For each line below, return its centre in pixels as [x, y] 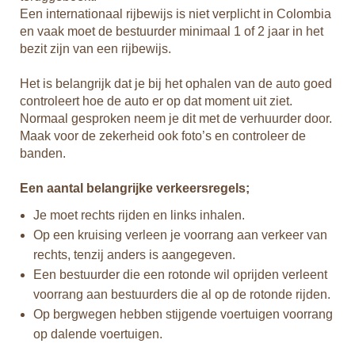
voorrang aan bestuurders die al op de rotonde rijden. [182, 294]
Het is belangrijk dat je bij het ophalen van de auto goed [176, 84]
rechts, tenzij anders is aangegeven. [134, 255]
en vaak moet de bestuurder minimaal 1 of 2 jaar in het [172, 31]
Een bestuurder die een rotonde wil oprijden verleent [180, 275]
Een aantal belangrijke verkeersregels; [135, 188]
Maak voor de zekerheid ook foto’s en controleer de [163, 136]
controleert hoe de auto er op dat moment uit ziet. [156, 101]
